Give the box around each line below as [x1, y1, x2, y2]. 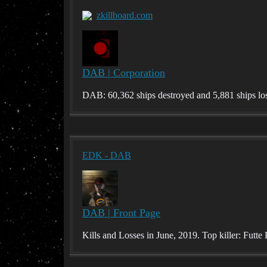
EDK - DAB [82, 150, 131, 160]
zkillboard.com [97, 10, 153, 20]
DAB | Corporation [82, 67, 165, 79]
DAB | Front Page [82, 207, 160, 219]
